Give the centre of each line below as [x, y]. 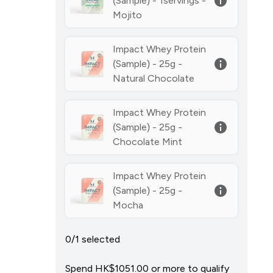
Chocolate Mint [148, 142]
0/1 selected [93, 239]
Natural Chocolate [154, 78]
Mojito [128, 15]
